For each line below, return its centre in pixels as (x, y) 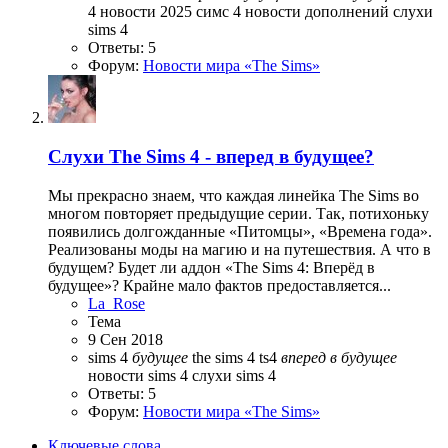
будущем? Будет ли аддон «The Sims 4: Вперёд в (211, 267)
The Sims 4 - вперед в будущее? (241, 157)
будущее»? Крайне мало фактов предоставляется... (219, 285)
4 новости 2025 (142, 12)
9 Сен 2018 (125, 339)
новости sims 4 (140, 375)
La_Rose (116, 303)
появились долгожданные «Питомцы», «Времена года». (240, 231)
